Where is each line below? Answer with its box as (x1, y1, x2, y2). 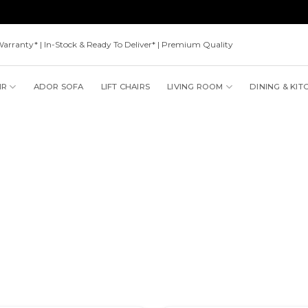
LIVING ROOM (167, 82, 223, 92)
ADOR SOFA (33, 82, 84, 92)
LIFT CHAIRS (100, 82, 151, 92)
